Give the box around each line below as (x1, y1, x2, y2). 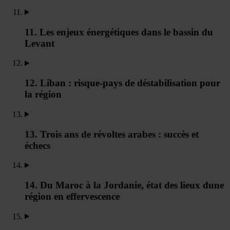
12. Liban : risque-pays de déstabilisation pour (25, 78, 220, 89)
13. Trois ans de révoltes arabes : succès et (25, 128, 199, 140)
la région (25, 89, 62, 100)
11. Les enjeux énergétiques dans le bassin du (25, 26, 213, 37)
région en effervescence (25, 190, 120, 202)
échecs (25, 140, 50, 151)
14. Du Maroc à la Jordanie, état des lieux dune (25, 179, 224, 190)
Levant (25, 37, 54, 49)
